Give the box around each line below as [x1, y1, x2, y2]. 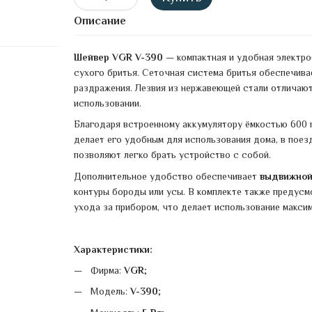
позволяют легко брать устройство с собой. [73, 149, 271, 161]
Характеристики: [73, 243, 153, 255]
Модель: [90, 286, 130, 297]
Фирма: [90, 264, 124, 276]
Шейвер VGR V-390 [73, 52, 163, 63]
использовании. [73, 97, 141, 109]
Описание [73, 15, 126, 27]
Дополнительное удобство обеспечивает [73, 170, 260, 182]
